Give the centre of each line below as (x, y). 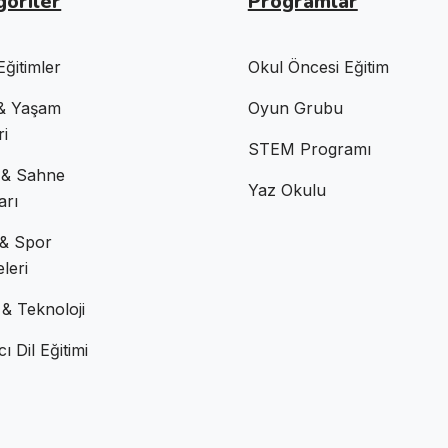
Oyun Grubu (295, 107)
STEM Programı (309, 148)
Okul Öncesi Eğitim (318, 66)
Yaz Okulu (286, 189)
